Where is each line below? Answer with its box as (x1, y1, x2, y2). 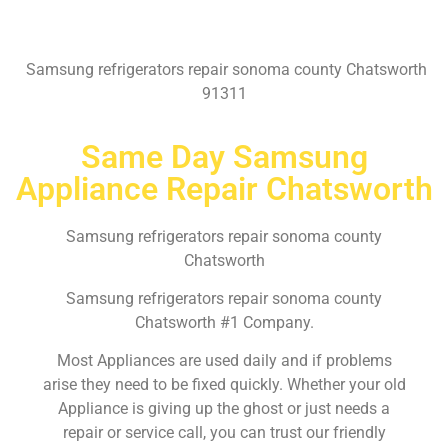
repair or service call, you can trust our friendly (62, 423, 386, 443)
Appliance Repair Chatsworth (15, 169, 433, 208)
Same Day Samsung (80, 137, 368, 176)
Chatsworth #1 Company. (134, 312, 314, 332)
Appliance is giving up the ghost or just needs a (58, 399, 390, 419)
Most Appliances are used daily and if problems (56, 351, 392, 371)
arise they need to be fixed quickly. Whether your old (42, 375, 406, 395)
